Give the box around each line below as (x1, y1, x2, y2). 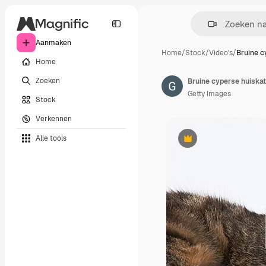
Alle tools (36, 133, 66, 143)
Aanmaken (36, 38, 71, 47)
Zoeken (36, 75, 60, 85)
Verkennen (36, 113, 72, 123)
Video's (209, 48, 233, 58)
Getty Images (188, 89, 231, 99)
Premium (186, 138, 218, 148)
